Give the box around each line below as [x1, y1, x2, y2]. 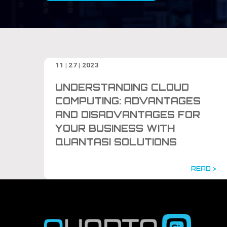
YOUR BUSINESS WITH [55, 122, 175, 134]
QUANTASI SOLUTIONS [55, 136, 177, 147]
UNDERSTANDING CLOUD [55, 81, 190, 93]
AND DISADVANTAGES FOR [55, 108, 201, 120]
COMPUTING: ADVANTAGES [55, 95, 201, 106]
